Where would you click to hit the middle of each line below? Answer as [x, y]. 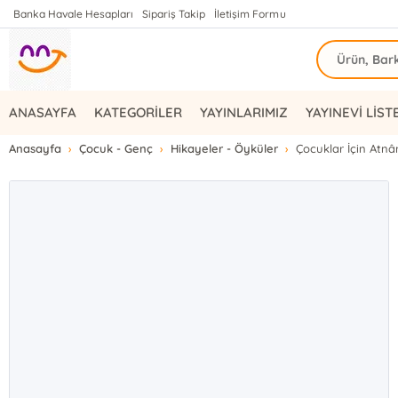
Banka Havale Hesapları [74, 14]
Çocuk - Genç [116, 148]
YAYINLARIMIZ [244, 112]
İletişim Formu [250, 14]
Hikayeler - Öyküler [225, 148]
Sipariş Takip [174, 14]
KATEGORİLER [139, 112]
